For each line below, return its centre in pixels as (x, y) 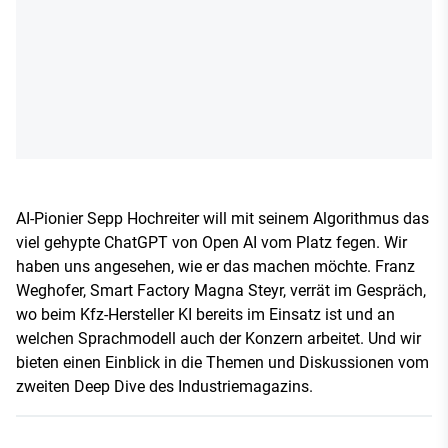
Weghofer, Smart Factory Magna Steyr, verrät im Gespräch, (221, 290)
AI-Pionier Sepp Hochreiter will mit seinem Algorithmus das (222, 218)
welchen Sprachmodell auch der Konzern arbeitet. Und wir (218, 338)
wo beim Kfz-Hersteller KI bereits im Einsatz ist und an (205, 314)
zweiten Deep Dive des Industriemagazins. (164, 386)
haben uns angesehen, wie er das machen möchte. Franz (215, 266)
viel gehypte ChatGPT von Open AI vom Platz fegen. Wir (211, 242)
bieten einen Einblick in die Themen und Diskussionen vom (222, 362)
